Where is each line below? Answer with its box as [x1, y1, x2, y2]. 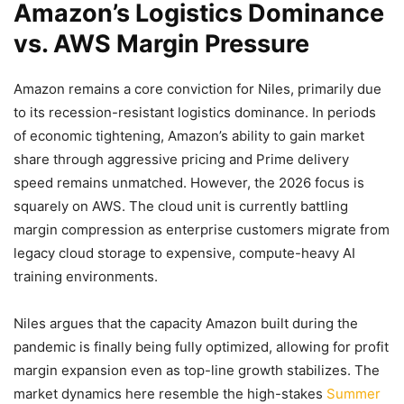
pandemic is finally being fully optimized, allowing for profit [14, 338, 389, 355]
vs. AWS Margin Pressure [14, 29, 309, 59]
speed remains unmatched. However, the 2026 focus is [14, 174, 364, 191]
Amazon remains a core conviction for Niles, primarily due [14, 80, 381, 97]
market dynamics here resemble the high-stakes [14, 385, 326, 402]
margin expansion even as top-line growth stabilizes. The [14, 362, 380, 379]
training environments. [14, 268, 158, 285]
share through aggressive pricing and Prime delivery [14, 151, 349, 168]
